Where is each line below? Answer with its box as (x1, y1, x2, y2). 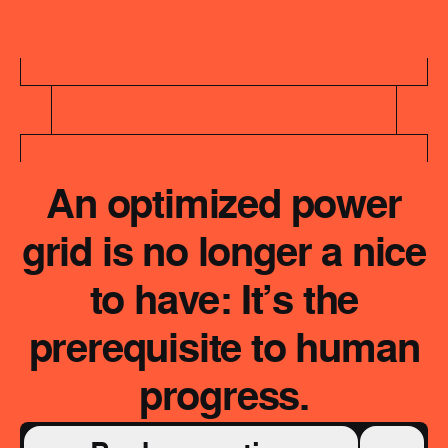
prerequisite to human (28, 324, 420, 377)
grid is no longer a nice (21, 228, 427, 281)
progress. (138, 372, 310, 425)
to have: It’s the (89, 276, 359, 329)
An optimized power (46, 180, 402, 233)
